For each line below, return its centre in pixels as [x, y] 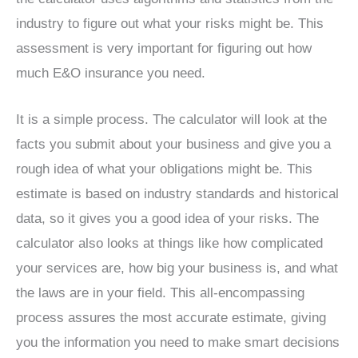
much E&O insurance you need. [111, 73]
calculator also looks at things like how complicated [169, 243]
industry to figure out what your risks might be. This [170, 23]
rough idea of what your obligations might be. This [164, 169]
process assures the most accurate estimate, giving [171, 317]
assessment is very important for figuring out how [164, 48]
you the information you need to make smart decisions [178, 342]
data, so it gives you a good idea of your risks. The [167, 218]
